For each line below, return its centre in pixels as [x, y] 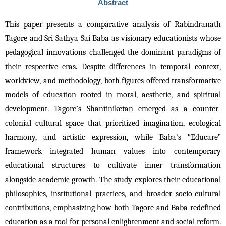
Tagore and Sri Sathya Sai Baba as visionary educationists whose [113, 39]
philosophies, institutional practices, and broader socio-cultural [113, 194]
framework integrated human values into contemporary [113, 152]
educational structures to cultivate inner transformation [113, 166]
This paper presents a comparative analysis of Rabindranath [113, 24]
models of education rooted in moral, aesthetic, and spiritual [113, 95]
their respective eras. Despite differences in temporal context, [113, 67]
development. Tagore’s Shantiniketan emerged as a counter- [113, 109]
